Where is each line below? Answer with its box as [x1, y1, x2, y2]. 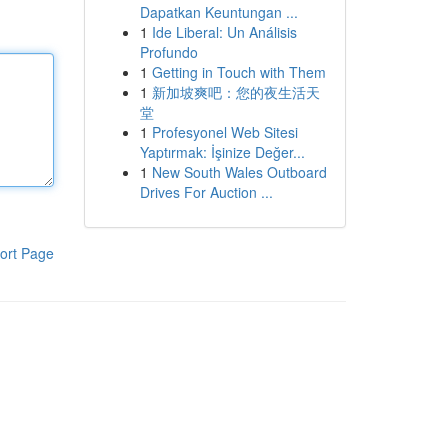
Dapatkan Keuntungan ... [139, 2, 298, 22]
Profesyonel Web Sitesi [151, 122, 298, 142]
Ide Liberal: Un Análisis [151, 22, 297, 42]
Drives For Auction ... [139, 182, 273, 202]
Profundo [139, 42, 198, 62]
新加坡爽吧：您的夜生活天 [151, 82, 320, 102]
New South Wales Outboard [151, 162, 327, 182]
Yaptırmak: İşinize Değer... [139, 142, 305, 162]
